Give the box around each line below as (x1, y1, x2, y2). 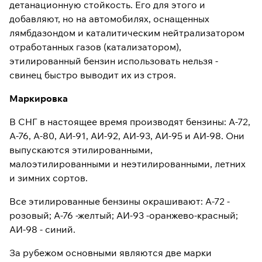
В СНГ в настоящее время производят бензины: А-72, (9, 116, 250, 127)
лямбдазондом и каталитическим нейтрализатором (9, 27, 244, 39)
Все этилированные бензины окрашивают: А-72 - (9, 195, 230, 207)
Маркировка (9, 92, 68, 104)
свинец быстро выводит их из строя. (9, 69, 176, 81)
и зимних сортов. (9, 172, 88, 184)
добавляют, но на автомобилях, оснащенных (9, 13, 209, 25)
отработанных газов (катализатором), (9, 41, 181, 53)
